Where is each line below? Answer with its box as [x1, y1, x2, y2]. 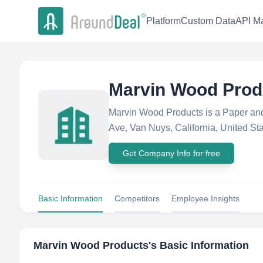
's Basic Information [149, 240, 249, 251]
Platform [146, 16, 181, 26]
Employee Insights [171, 194, 240, 203]
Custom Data [181, 16, 235, 26]
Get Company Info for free [123, 149, 220, 158]
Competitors [114, 194, 160, 203]
